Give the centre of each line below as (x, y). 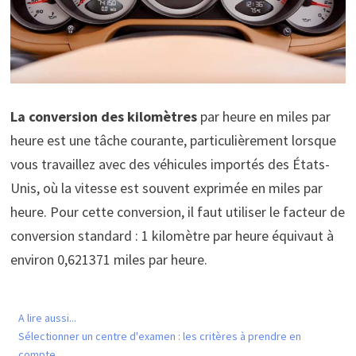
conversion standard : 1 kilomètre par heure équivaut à (172, 235)
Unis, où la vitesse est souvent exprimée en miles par (166, 188)
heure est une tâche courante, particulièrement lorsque (173, 140)
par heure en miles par (263, 116)
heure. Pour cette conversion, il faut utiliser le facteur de (177, 211)
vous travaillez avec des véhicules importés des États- (170, 164)
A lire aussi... (47, 317)
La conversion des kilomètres (103, 116)
